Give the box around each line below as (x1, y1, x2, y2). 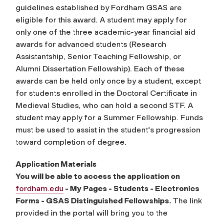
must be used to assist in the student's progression (16, 125, 200, 134)
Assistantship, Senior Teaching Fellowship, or (16, 52, 181, 61)
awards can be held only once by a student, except (16, 76, 201, 86)
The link (173, 196, 202, 205)
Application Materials (16, 159, 97, 169)
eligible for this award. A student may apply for (16, 15, 187, 24)
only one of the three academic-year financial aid (16, 27, 196, 37)
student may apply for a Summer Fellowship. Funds (16, 113, 203, 122)
